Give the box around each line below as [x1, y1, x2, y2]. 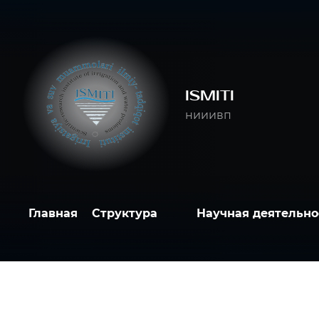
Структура [92, 206, 157, 220]
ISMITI [185, 86, 234, 105]
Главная [28, 206, 78, 220]
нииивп [185, 108, 231, 122]
